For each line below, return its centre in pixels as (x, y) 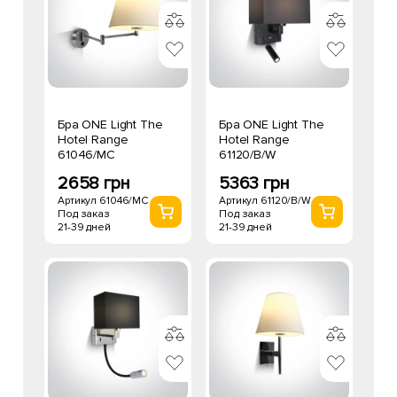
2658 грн (94, 183)
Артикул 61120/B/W (265, 201)
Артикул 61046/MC (103, 201)
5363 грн (254, 183)
